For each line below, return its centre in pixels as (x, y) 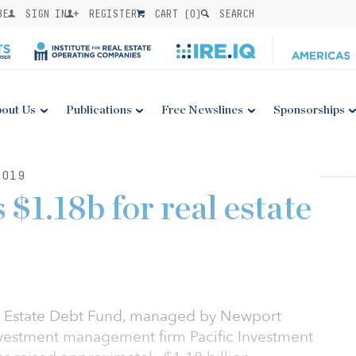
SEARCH (234, 14)
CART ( (169, 14)
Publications (99, 110)
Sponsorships (309, 110)
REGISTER (110, 14)
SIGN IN (43, 14)
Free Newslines (203, 110)
